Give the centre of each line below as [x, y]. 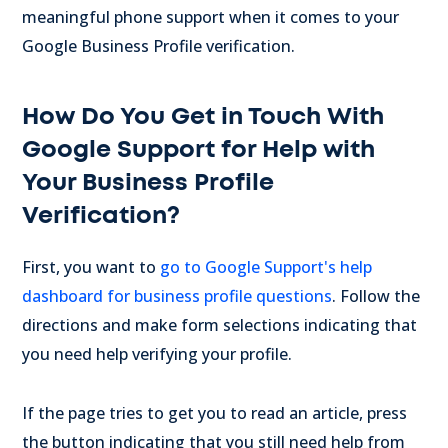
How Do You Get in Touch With [203, 116]
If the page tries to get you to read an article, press [214, 412]
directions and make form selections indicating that [219, 324]
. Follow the [376, 295]
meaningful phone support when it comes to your [210, 16]
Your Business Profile [148, 182]
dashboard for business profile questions [177, 295]
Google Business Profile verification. [158, 45]
